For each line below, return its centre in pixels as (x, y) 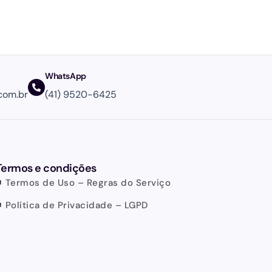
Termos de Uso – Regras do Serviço (88, 183)
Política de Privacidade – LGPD (76, 206)
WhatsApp (66, 76)
